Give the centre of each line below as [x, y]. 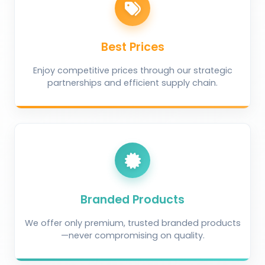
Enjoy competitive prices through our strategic [132, 71]
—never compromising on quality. [132, 235]
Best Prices [132, 47]
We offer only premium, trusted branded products [132, 223]
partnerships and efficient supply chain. [132, 83]
